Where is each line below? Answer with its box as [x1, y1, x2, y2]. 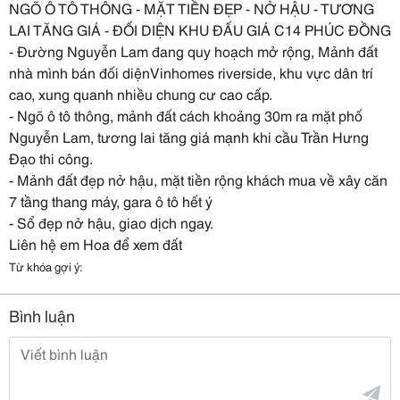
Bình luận [9, 304, 75, 327]
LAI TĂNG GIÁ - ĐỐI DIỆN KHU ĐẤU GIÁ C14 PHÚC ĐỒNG [9, 19, 391, 39]
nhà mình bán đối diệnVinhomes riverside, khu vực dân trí [9, 62, 373, 82]
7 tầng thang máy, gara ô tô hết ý [9, 190, 212, 211]
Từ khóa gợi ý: [9, 258, 83, 274]
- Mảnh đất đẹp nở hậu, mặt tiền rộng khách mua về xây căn [9, 169, 387, 189]
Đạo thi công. [9, 147, 93, 168]
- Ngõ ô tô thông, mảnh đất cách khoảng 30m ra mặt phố [9, 104, 362, 125]
